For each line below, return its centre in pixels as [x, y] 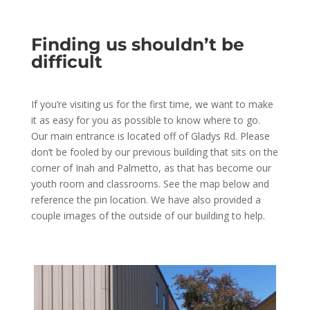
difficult [66, 61]
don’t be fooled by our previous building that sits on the [154, 152]
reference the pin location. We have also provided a [146, 199]
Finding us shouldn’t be [137, 44]
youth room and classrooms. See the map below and [150, 183]
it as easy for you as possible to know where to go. [145, 120]
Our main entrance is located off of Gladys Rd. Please [150, 136]
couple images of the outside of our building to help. [148, 215]
